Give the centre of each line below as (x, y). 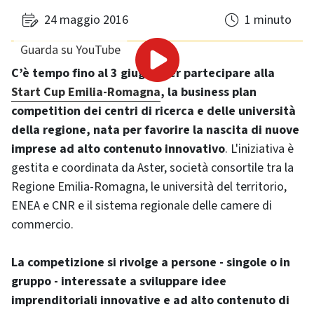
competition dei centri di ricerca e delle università (153, 111)
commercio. (42, 225)
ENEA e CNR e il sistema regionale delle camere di (142, 206)
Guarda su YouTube (70, 50)
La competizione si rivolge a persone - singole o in (151, 262)
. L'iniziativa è (259, 149)
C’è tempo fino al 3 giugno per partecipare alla (143, 73)
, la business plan (209, 92)
